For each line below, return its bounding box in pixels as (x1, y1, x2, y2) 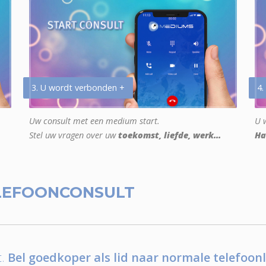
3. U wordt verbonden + (31, 82, 125, 94)
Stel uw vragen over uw (29, 129, 118, 141)
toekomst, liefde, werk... (118, 129, 221, 141)
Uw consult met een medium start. (29, 115, 160, 127)
